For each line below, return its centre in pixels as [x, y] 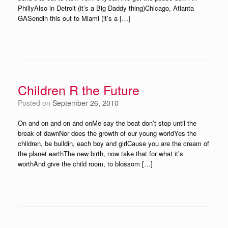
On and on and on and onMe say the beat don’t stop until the [107, 123]
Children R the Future [79, 90]
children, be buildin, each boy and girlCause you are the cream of [113, 143]
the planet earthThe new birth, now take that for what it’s [101, 153]
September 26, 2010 [85, 103]
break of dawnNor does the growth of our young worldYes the [107, 133]
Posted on [37, 103]
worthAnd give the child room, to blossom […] [85, 164]
